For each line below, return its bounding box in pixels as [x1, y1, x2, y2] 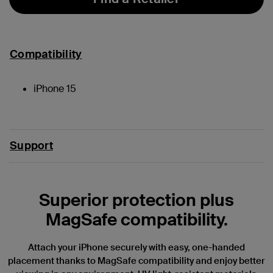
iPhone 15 [34, 82, 76, 95]
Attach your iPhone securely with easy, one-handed [28, 241, 245, 253]
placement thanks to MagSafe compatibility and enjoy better [8, 254, 265, 267]
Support [10, 138, 53, 153]
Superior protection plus [39, 188, 234, 211]
